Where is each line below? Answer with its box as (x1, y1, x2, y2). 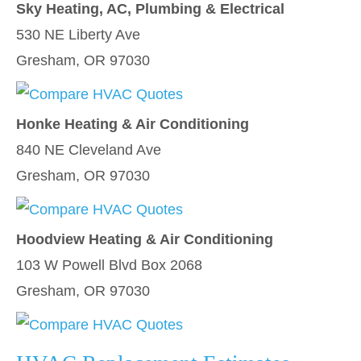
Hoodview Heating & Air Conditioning (16, 231, 273, 247)
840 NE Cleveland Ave (16, 142, 161, 158)
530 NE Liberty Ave (16, 27, 140, 43)
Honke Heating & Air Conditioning (16, 116, 249, 132)
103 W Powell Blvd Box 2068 (16, 257, 202, 273)
